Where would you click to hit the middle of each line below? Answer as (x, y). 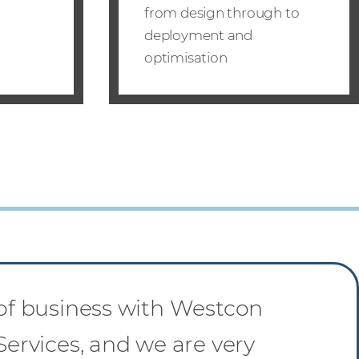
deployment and (199, 35)
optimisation (186, 57)
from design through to (222, 12)
